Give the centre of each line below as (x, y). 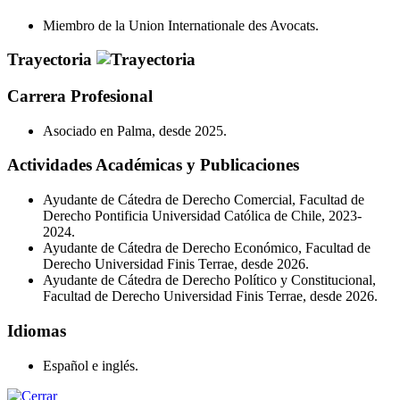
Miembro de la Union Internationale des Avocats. (181, 25)
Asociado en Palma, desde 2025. (135, 130)
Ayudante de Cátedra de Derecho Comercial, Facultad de (204, 200)
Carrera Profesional (80, 96)
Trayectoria (52, 60)
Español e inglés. (91, 365)
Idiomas (37, 330)
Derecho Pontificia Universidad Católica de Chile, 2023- (202, 216)
